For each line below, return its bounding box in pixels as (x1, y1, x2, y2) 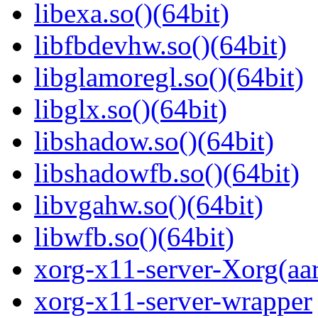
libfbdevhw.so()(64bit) (34, 30, 287, 61)
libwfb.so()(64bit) (34, 221, 234, 253)
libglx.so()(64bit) (34, 94, 227, 125)
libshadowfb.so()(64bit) (34, 158, 300, 189)
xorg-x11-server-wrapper (34, 285, 312, 317)
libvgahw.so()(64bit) (34, 190, 263, 221)
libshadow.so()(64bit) (34, 126, 274, 157)
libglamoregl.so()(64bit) (34, 62, 304, 93)
